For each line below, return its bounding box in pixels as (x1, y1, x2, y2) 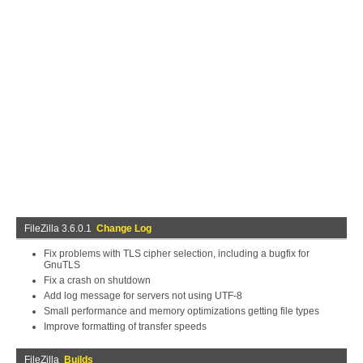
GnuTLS (44, 259, 80, 271)
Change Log (96, 223, 152, 234)
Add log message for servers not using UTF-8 (44, 290, 242, 301)
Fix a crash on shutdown (44, 275, 151, 286)
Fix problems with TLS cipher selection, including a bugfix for (44, 248, 310, 259)
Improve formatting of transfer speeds (44, 321, 207, 332)
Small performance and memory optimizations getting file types (44, 305, 319, 317)
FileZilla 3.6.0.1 (24, 223, 96, 234)
